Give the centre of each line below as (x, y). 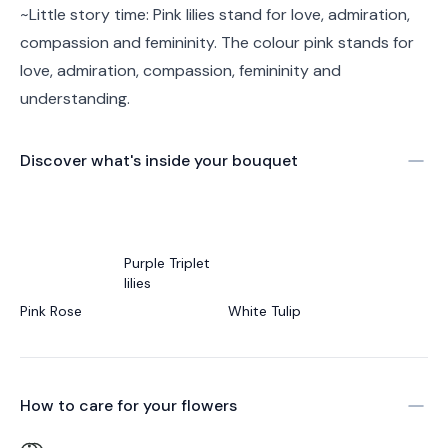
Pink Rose (51, 311)
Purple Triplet (167, 263)
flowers (209, 405)
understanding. (75, 98)
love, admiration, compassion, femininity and (180, 70)
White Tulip (264, 311)
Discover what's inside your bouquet (159, 160)
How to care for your (100, 405)
